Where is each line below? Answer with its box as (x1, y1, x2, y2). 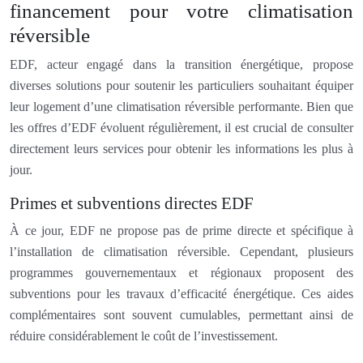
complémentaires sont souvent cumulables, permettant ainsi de (10, 307, 353, 322)
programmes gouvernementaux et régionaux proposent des (10, 265, 353, 280)
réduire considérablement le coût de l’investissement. (10, 328, 278, 343)
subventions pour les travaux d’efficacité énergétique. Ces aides (10, 286, 353, 301)
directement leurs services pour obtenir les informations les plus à (10, 141, 353, 156)
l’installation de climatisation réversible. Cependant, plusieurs (10, 244, 353, 258)
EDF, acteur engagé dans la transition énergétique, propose (10, 57, 353, 71)
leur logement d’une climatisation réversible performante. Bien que (10, 99, 353, 113)
